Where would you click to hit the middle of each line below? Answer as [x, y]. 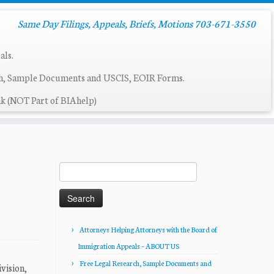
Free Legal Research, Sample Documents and [146, 263]
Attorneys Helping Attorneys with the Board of [148, 229]
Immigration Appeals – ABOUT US [128, 246]
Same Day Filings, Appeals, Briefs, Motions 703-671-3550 [136, 23]
